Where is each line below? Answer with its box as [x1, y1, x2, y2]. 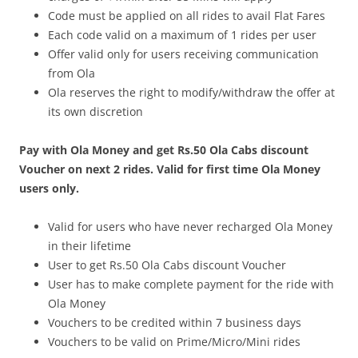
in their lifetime [48, 238, 131, 253]
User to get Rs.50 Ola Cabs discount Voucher [48, 257, 286, 272]
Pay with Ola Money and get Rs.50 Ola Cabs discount [19, 142, 308, 157]
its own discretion [48, 104, 143, 119]
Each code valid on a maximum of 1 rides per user [48, 27, 316, 42]
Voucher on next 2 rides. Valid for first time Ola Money [19, 161, 320, 177]
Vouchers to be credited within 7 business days [48, 315, 301, 330]
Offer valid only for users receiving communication [48, 46, 319, 62]
